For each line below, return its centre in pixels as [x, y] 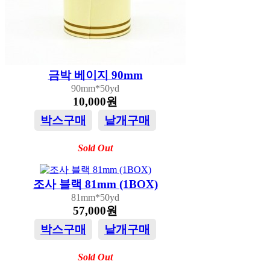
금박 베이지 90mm [95, 75]
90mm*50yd [95, 88]
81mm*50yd [95, 197]
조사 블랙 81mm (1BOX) [95, 184]
